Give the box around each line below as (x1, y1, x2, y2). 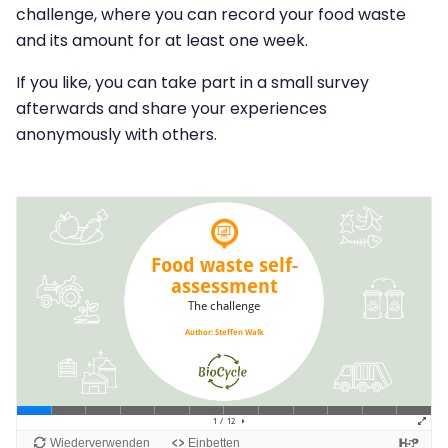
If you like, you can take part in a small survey (16, 71, 369, 94)
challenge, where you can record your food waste (16, 3, 406, 26)
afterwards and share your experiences (16, 97, 327, 120)
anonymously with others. (16, 123, 217, 146)
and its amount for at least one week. (16, 29, 308, 52)
